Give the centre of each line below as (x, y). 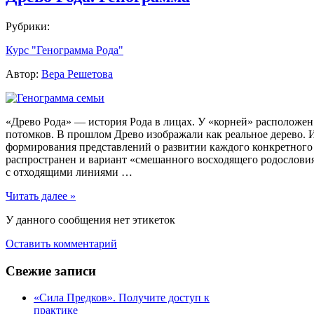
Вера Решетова (77, 74)
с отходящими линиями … (69, 172)
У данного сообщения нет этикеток (90, 219)
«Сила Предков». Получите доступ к (122, 298)
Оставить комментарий (61, 243)
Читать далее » (41, 196)
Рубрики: (28, 26)
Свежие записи (51, 271)
